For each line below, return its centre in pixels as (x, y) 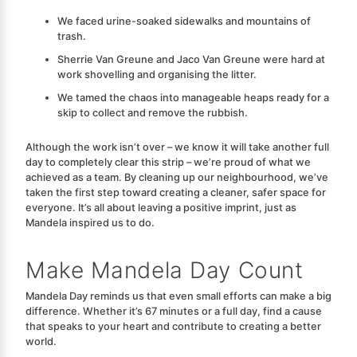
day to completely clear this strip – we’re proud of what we (168, 162)
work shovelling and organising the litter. (157, 74)
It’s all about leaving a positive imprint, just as (187, 207)
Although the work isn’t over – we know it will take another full (177, 147)
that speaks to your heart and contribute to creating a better (173, 326)
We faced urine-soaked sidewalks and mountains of (184, 21)
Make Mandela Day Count (165, 270)
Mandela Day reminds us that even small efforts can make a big (178, 296)
